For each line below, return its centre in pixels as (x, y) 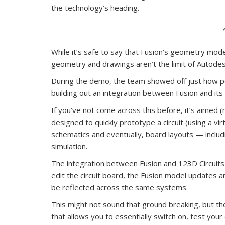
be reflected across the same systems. (120, 187)
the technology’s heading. (95, 7)
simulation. (69, 146)
